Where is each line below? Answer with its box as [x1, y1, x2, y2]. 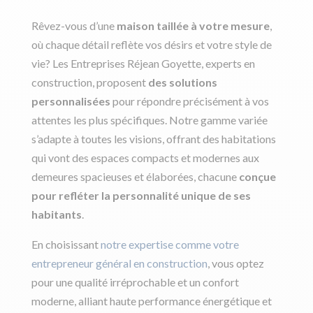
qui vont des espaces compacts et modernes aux [31, 150, 259, 164]
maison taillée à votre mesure [116, 18, 270, 32]
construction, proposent [31, 75, 148, 89]
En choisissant [31, 237, 101, 251]
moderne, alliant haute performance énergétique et [31, 293, 272, 307]
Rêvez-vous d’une [31, 18, 117, 32]
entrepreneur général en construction [31, 256, 208, 270]
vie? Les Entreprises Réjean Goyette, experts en [31, 56, 255, 70]
